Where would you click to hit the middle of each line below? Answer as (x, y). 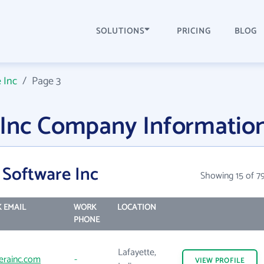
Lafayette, (137, 253)
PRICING (194, 32)
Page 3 (46, 81)
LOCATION (136, 208)
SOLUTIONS (121, 31)
